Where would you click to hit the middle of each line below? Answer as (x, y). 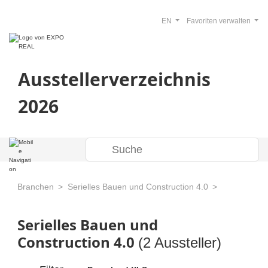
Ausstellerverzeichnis (114, 79)
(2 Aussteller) (180, 243)
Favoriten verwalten (219, 21)
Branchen (36, 187)
